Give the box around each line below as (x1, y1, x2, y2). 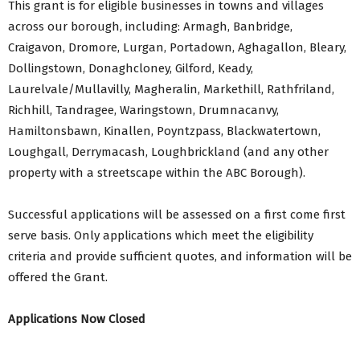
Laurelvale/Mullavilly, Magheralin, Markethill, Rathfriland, (8, 82, 334, 97)
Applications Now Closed (8, 312, 145, 327)
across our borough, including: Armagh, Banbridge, (8, 19, 292, 35)
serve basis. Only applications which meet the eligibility (8, 228, 313, 243)
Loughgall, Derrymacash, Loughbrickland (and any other (8, 145, 329, 160)
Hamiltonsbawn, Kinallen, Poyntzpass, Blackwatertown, (8, 124, 321, 139)
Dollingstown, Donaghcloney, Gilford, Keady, (8, 61, 253, 76)
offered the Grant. (8, 270, 108, 285)
